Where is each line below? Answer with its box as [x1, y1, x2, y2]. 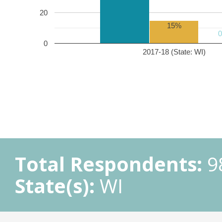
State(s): [15, 172, 95, 199]
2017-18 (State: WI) [142, 47, 206, 56]
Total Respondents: [15, 151, 202, 177]
